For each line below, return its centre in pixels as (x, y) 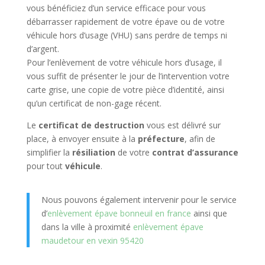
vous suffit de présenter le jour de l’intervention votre (128, 76)
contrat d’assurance (195, 152)
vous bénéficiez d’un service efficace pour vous (116, 8)
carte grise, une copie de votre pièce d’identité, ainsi (125, 90)
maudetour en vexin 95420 (92, 240)
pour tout (46, 166)
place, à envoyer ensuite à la (82, 139)
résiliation (93, 152)
